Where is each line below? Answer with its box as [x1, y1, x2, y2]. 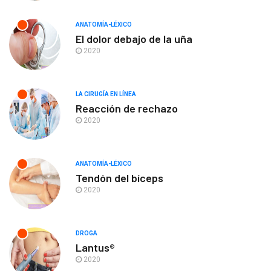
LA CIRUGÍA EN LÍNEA [76, 91, 136, 98]
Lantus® [76, 241, 115, 255]
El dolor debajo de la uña [76, 32, 192, 46]
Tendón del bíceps [76, 171, 163, 185]
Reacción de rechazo [76, 102, 178, 116]
